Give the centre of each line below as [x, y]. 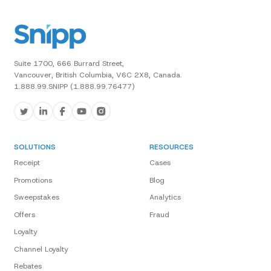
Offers [24, 214]
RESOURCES [171, 147]
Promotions [33, 180]
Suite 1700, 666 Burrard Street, [69, 63]
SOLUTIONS [34, 147]
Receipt [27, 163]
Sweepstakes [36, 198]
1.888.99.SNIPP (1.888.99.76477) [74, 86]
